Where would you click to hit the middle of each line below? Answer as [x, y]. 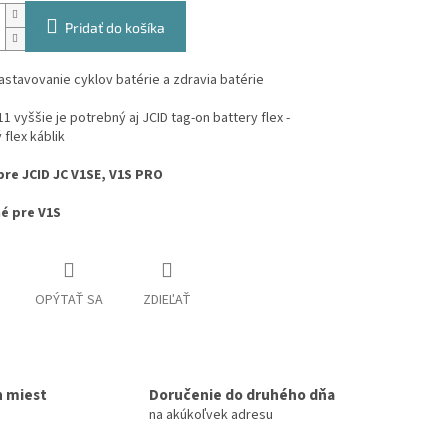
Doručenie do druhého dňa [242, 394]
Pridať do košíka [114, 28]
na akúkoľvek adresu [211, 414]
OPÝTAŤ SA [68, 300]
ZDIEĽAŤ [166, 300]
